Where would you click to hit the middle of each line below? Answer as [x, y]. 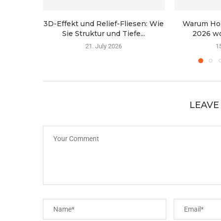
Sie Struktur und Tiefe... [104, 34]
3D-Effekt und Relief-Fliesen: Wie [104, 24]
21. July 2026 [104, 46]
